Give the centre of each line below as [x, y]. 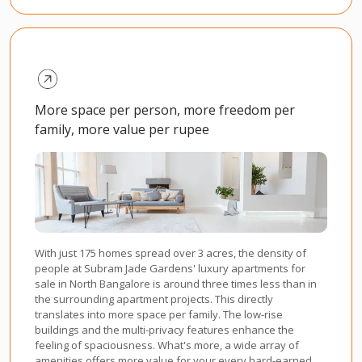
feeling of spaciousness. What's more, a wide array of [167, 345]
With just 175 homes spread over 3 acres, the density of [170, 253]
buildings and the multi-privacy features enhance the [164, 329]
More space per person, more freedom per [165, 109]
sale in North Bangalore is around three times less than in [176, 283]
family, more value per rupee [122, 129]
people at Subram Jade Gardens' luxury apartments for [170, 268]
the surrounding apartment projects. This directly [154, 299]
